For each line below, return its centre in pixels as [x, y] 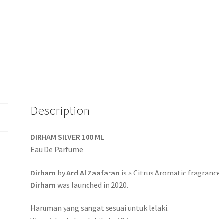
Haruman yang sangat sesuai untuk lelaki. [100, 208]
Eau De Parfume [57, 149]
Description [60, 111]
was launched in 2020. [92, 185]
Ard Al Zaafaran [93, 172]
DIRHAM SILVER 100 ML [67, 137]
